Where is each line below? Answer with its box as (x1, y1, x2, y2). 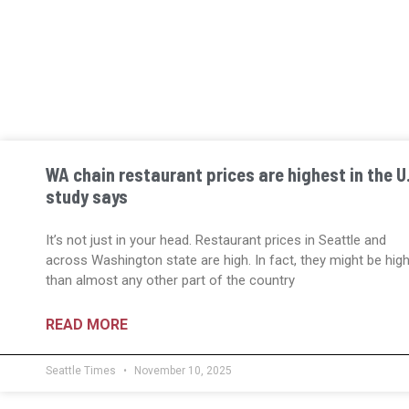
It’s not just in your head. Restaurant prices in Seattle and (46, 232, 386, 249)
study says (46, 185, 128, 208)
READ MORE (46, 316, 128, 334)
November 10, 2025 (131, 364, 232, 378)
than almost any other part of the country (46, 272, 295, 289)
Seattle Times (46, 364, 119, 378)
